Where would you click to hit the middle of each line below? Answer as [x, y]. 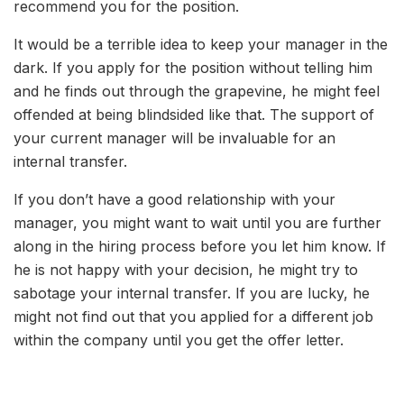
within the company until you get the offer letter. [179, 340]
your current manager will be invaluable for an [174, 138]
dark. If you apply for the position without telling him [193, 68]
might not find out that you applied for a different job [193, 317]
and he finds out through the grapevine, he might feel [197, 92]
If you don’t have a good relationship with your [174, 200]
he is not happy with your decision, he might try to [186, 270]
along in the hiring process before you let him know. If [200, 247]
